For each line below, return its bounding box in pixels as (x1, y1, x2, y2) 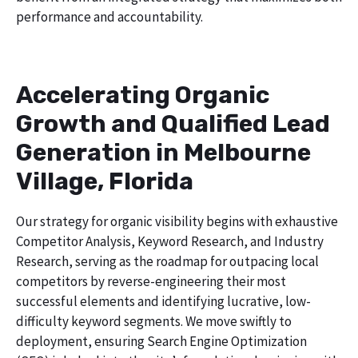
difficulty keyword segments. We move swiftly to (16, 312, 292, 331)
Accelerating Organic (16, 81, 269, 110)
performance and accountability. (16, 7, 203, 26)
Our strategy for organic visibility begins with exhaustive (16, 213, 338, 231)
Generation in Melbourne (16, 138, 311, 168)
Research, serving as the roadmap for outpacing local (16, 253, 319, 271)
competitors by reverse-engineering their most (16, 272, 286, 291)
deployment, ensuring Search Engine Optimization (16, 332, 307, 351)
